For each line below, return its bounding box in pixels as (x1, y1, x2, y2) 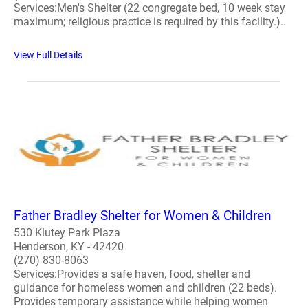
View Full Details (14, 49, 82, 60)
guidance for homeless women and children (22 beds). (14, 280, 277, 294)
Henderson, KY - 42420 (14, 239, 124, 253)
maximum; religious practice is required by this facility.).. (14, 14, 286, 28)
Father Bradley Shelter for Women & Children (14, 207, 271, 223)
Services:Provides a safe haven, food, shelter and (14, 267, 250, 280)
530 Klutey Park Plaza (14, 225, 120, 239)
